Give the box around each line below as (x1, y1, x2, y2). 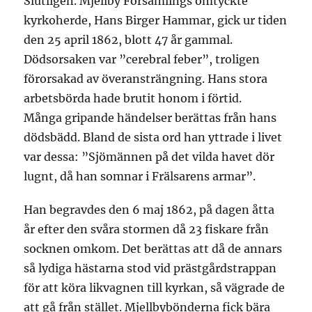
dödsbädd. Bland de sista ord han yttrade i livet (24, 130, 283, 144)
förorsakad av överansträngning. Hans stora (24, 72, 268, 86)
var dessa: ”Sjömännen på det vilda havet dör (24, 150, 275, 164)
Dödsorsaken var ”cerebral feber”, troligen (24, 52, 260, 66)
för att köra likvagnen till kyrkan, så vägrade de (24, 281, 286, 295)
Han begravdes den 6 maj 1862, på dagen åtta (24, 203, 275, 217)
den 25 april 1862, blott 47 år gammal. (24, 33, 233, 47)
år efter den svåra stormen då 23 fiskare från (24, 222, 270, 236)
